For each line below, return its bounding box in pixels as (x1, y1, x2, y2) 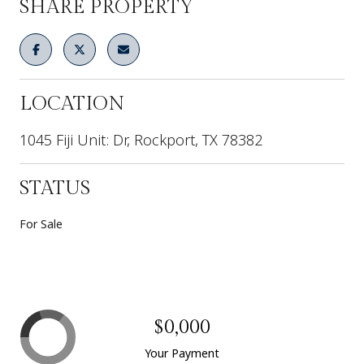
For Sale (19, 215, 63, 232)
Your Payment (145, 344, 219, 361)
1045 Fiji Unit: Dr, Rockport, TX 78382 (19, 129, 262, 149)
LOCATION (19, 92, 125, 115)
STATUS (19, 176, 90, 200)
